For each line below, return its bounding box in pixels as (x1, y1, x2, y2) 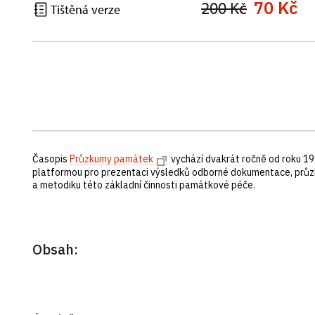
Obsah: (32, 240, 78, 259)
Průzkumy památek (70, 153, 153, 165)
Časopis (32, 153, 70, 165)
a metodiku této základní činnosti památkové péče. (32, 179, 257, 191)
